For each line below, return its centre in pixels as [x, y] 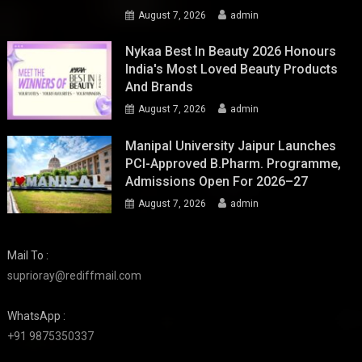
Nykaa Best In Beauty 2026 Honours [231, 51]
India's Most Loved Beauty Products [232, 69]
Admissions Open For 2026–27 [217, 181]
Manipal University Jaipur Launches [231, 145]
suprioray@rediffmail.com [75, 276]
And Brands [160, 86]
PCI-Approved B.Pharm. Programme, [234, 163]
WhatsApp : [37, 316]
